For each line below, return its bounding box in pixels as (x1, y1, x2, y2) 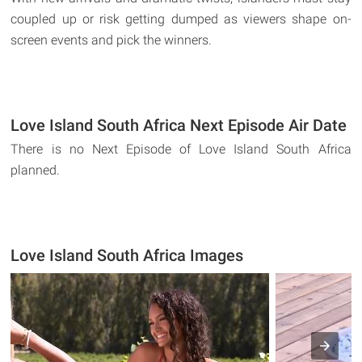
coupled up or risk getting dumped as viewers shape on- (11, 11, 351, 27)
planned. (11, 162, 61, 178)
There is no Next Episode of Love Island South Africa (11, 141, 351, 157)
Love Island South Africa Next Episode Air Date (11, 115, 347, 135)
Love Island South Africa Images (11, 245, 244, 265)
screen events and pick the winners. (11, 32, 213, 48)
